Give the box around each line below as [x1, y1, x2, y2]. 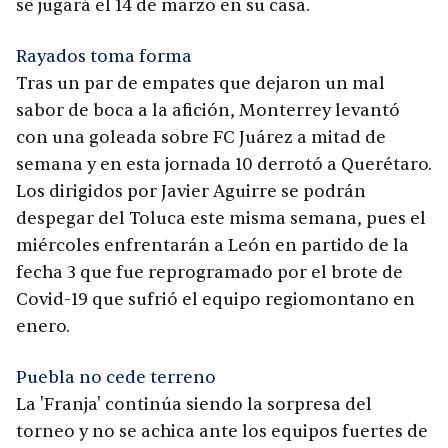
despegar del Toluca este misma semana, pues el [16, 208, 426, 230]
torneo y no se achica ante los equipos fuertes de [16, 421, 428, 443]
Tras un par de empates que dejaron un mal [16, 73, 385, 95]
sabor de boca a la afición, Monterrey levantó [16, 100, 400, 122]
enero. [16, 316, 70, 338]
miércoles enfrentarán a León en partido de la [16, 235, 409, 257]
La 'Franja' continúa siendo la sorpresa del [16, 394, 372, 416]
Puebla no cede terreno [16, 367, 216, 389]
